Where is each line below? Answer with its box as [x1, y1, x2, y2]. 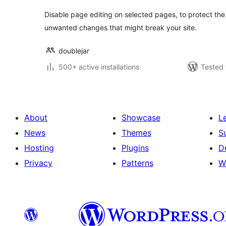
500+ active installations [59, 63, 139, 71]
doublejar [59, 46, 89, 55]
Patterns [121, 158, 153, 168]
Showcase [121, 112, 160, 123]
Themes [121, 128, 151, 138]
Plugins [121, 143, 149, 153]
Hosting [24, 143, 54, 153]
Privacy [24, 158, 52, 168]
